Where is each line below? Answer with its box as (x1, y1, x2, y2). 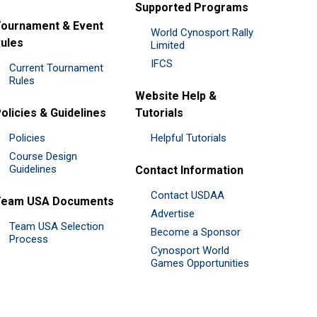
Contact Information (135, 163, 243, 177)
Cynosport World (151, 243, 229, 257)
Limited (151, 38, 185, 52)
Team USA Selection (9, 219, 104, 233)
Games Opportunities (151, 256, 249, 270)
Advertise (151, 207, 195, 220)
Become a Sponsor (151, 225, 241, 238)
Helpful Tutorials (151, 131, 226, 144)
